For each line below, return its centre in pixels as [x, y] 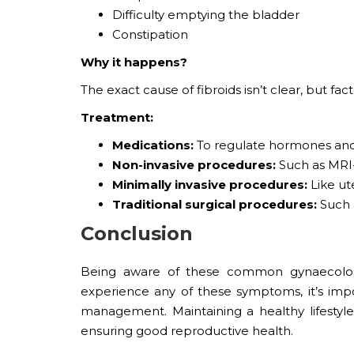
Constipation [150, 34]
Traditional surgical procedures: [215, 204]
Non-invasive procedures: [194, 164]
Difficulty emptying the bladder [206, 14]
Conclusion [137, 233]
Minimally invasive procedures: [211, 184]
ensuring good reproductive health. [187, 330]
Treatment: [117, 117]
